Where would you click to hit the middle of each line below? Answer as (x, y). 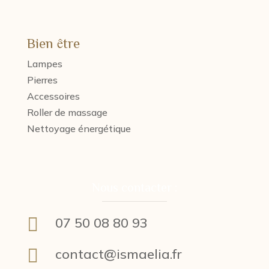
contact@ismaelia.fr (118, 254)
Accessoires (53, 96)
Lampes (44, 64)
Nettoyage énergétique (79, 128)
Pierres (42, 80)
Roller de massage (67, 112)
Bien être (53, 43)
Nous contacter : (134, 187)
